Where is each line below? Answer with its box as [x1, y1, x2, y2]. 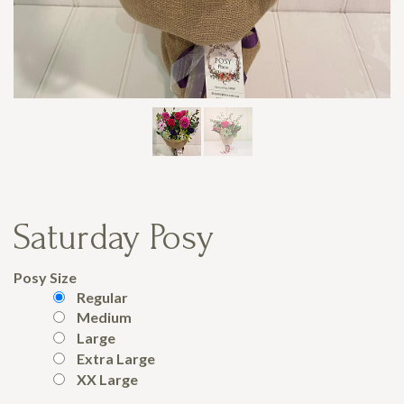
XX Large [77, 370, 141, 388]
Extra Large [77, 349, 155, 367]
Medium [77, 308, 132, 326]
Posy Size [14, 269, 77, 286]
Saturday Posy [14, 217, 214, 258]
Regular [77, 289, 128, 306]
